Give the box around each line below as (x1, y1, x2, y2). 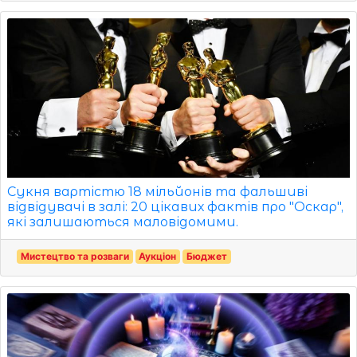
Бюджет (186, 249, 227, 262)
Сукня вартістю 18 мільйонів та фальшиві (7, 183, 308, 199)
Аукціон (139, 249, 177, 262)
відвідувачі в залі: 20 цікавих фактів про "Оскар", (7, 198, 343, 214)
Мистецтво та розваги (20, 249, 129, 262)
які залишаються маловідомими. (7, 214, 238, 229)
